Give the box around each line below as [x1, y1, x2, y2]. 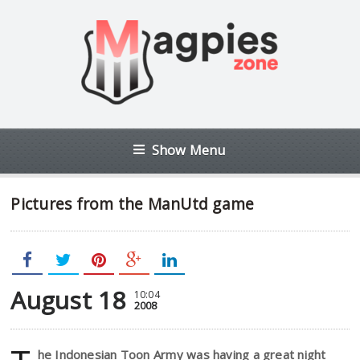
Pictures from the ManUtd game [10, 193, 255, 215]
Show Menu [151, 141, 227, 159]
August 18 [10, 284, 126, 317]
